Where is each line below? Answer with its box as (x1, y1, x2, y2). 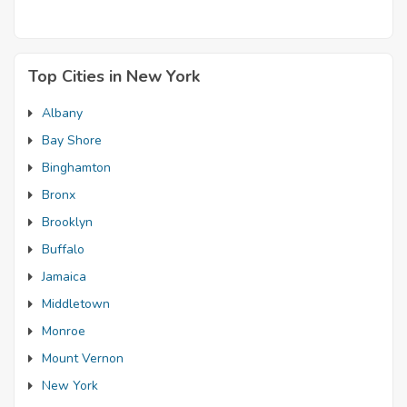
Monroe (42, 323, 85, 340)
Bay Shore (42, 132, 102, 149)
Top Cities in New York (28, 65, 200, 87)
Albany (42, 104, 83, 122)
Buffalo (42, 241, 84, 258)
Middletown (42, 295, 110, 313)
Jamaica (42, 268, 86, 285)
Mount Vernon (42, 350, 124, 367)
